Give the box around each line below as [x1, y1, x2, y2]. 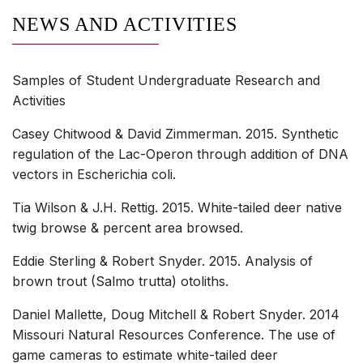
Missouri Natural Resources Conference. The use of [12, 327, 335, 344]
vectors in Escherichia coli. [12, 166, 176, 183]
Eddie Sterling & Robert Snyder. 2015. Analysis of [12, 253, 313, 270]
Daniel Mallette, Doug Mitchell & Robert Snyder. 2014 [12, 306, 340, 323]
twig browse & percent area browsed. [12, 220, 243, 237]
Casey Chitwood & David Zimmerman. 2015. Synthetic [12, 126, 339, 143]
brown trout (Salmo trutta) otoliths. [12, 273, 228, 290]
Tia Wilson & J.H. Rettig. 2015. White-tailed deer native [12, 199, 342, 216]
